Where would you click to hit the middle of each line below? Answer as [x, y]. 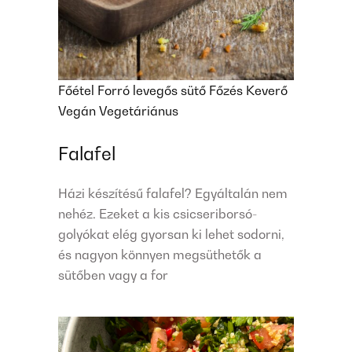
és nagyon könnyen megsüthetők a [160, 254]
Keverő [267, 90]
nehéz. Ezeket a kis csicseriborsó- [158, 213]
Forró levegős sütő [153, 90]
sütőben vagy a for [113, 275]
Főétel [78, 90]
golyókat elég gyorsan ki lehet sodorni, [171, 234]
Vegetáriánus [139, 110]
